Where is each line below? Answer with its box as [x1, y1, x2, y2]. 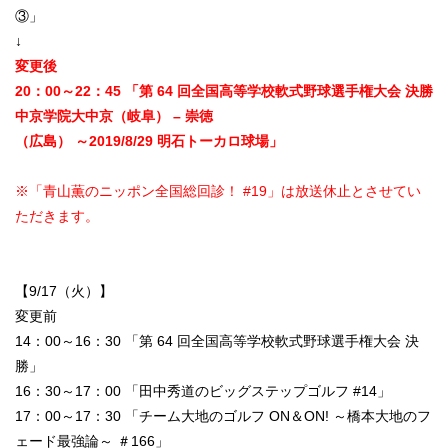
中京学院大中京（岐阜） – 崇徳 [15, 108, 213, 125]
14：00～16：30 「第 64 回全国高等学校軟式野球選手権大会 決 [15, 333, 419, 350]
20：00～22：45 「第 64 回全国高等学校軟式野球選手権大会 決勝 [15, 83, 433, 100]
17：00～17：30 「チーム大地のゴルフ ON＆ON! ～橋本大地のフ [15, 408, 431, 425]
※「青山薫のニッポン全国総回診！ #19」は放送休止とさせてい [15, 183, 421, 200]
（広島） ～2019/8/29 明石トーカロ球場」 [15, 133, 283, 150]
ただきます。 [15, 208, 99, 225]
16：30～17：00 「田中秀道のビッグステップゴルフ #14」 [15, 383, 391, 400]
